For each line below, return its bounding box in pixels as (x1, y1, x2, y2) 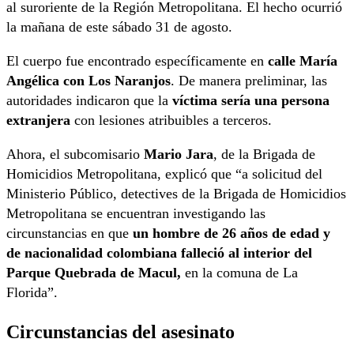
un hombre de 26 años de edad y (133, 224, 330, 241)
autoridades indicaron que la (6, 92, 172, 108)
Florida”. (6, 284, 58, 300)
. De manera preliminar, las (171, 72, 327, 88)
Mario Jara (140, 145, 213, 162)
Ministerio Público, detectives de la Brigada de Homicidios (6, 185, 346, 201)
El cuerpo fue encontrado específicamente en (6, 52, 268, 69)
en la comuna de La (181, 264, 298, 281)
